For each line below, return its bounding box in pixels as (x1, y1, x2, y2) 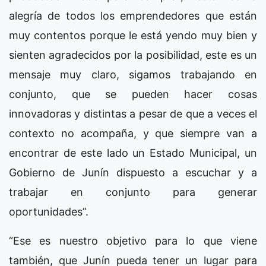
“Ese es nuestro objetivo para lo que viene (9, 234, 257, 247)
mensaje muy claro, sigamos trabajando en (9, 68, 257, 81)
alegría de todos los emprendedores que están (9, 9, 257, 22)
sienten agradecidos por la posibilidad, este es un (9, 48, 257, 61)
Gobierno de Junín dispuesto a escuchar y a (9, 166, 257, 179)
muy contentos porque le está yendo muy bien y (9, 28, 257, 42)
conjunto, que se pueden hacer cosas (9, 87, 257, 100)
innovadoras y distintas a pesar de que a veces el (9, 107, 257, 120)
